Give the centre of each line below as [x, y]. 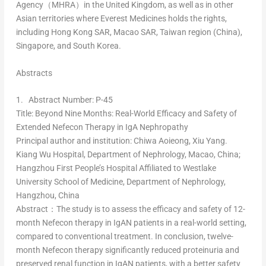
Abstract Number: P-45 [70, 100]
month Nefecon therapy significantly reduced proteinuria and [127, 250]
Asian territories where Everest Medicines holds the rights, [121, 19]
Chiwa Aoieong [161, 141]
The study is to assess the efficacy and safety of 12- [151, 209]
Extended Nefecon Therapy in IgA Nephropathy [102, 127]
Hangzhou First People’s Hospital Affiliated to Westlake [116, 168]
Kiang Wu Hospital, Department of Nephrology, [102, 155]
